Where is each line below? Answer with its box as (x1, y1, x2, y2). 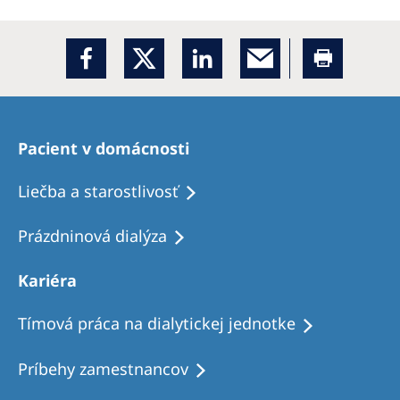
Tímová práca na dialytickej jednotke (18, 312, 296, 335)
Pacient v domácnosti (18, 137, 189, 160)
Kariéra (18, 270, 77, 292)
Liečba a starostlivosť (18, 180, 179, 203)
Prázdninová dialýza (18, 225, 167, 247)
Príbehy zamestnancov (18, 357, 188, 379)
